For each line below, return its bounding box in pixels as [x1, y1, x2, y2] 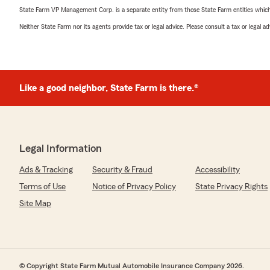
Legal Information [19, 143, 102, 154]
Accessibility [195, 166, 240, 174]
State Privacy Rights [195, 183, 268, 191]
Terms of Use [19, 183, 66, 191]
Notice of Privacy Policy [92, 183, 176, 191]
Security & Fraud [92, 166, 152, 174]
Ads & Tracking [19, 166, 73, 174]
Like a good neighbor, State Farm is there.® [19, 83, 198, 93]
